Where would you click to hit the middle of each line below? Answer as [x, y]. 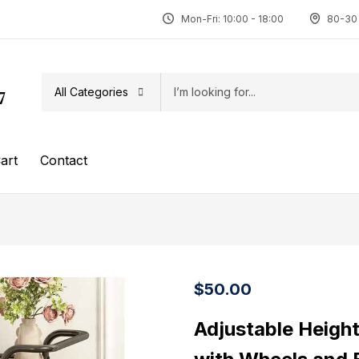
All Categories [91, 91]
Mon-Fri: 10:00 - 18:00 [232, 19]
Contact [64, 160]
